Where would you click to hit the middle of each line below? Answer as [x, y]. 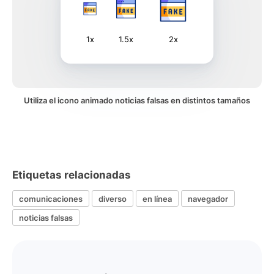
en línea [157, 198]
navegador [208, 198]
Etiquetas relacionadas [72, 175]
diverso [113, 198]
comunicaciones [51, 198]
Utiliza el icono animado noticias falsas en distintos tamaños [137, 100]
